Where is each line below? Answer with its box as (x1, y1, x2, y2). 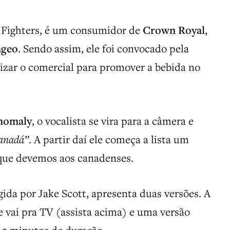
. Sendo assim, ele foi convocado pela (18, 41, 189, 55)
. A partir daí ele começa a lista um (29, 131, 189, 146)
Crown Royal (143, 22, 205, 37)
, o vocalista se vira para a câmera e (32, 113, 194, 128)
